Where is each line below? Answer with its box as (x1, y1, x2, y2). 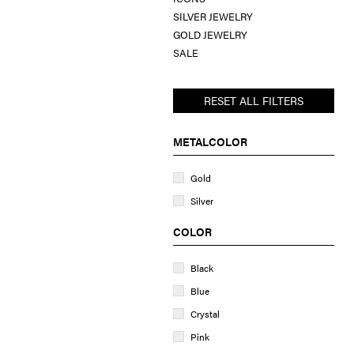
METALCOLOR (173, 133, 247, 149)
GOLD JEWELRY (173, 26, 247, 42)
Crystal (190, 306, 220, 321)
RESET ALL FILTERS (204, 92, 303, 108)
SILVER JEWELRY (173, 8, 253, 24)
